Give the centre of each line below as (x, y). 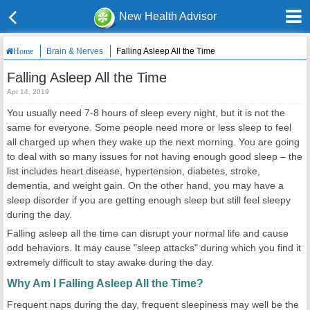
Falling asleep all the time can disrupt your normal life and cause (148, 233)
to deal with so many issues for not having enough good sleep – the (155, 156)
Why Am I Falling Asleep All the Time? (105, 283)
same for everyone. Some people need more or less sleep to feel (149, 127)
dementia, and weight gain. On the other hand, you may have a (145, 185)
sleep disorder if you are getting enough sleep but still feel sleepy (149, 200)
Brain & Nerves (75, 51)
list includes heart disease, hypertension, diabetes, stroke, (134, 171)
